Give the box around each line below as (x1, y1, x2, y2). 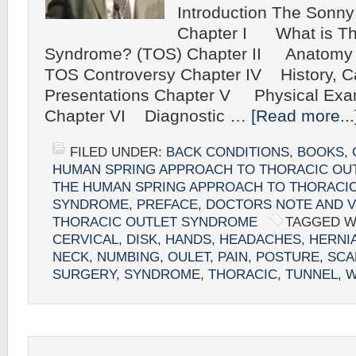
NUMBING (97, 250, 160, 265)
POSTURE (256, 250, 319, 265)
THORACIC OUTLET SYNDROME (52, 215, 257, 230)
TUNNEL (285, 267, 338, 282)
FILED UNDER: (70, 145, 166, 160)
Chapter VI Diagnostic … (44, 106, 251, 126)
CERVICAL (52, 232, 118, 247)
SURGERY (52, 267, 116, 282)
